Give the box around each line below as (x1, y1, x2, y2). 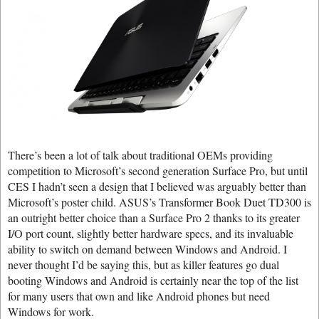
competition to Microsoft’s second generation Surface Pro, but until (8, 162, 308, 178)
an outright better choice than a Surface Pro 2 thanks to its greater (8, 209, 300, 225)
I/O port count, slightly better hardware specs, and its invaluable (8, 225, 293, 241)
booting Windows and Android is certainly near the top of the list (8, 272, 298, 288)
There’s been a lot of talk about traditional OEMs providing (8, 147, 273, 162)
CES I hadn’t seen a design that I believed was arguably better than (8, 178, 306, 194)
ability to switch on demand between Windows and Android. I (8, 241, 287, 256)
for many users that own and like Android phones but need (8, 288, 270, 303)
